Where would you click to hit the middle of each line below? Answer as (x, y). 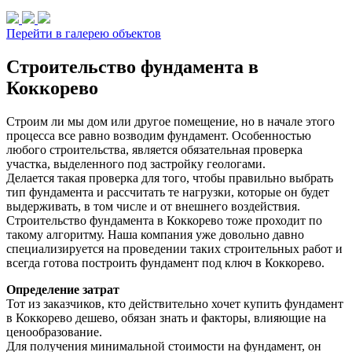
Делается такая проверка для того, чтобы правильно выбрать (170, 178)
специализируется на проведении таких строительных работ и (174, 249)
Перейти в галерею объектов (84, 34)
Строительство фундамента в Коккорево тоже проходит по (164, 221)
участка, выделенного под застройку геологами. (136, 164)
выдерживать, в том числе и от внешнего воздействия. (153, 207)
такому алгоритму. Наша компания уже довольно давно (155, 235)
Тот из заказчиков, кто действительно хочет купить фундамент (175, 304)
